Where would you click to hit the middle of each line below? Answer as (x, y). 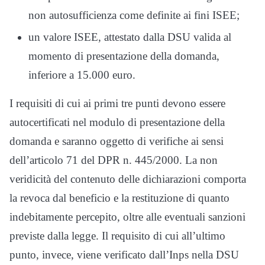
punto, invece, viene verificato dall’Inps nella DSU (124, 255)
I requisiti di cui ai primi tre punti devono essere (117, 104)
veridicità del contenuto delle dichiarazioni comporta (128, 179)
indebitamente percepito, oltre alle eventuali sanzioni (127, 217)
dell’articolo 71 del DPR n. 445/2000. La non (114, 160)
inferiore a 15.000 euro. (82, 75)
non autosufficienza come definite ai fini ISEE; (134, 15)
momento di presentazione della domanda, (124, 56)
